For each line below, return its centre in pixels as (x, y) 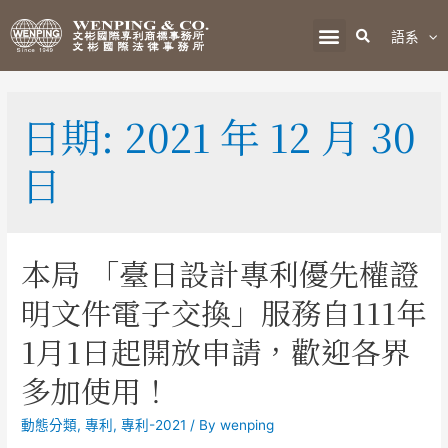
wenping (247, 425)
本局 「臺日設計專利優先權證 (220, 273)
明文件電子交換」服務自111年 (224, 312)
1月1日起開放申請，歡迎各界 (216, 351)
